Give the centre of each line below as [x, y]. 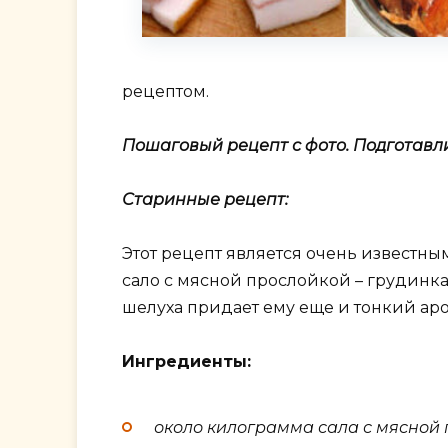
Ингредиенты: [186, 362]
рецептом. [165, 91]
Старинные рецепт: [205, 200]
